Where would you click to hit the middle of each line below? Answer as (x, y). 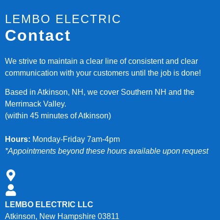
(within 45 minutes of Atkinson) (58, 115)
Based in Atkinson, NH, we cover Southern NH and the (100, 92)
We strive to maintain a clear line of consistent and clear (101, 61)
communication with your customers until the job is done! (103, 73)
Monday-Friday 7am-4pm (75, 139)
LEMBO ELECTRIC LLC (49, 204)
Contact (38, 36)
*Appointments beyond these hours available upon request (107, 151)
